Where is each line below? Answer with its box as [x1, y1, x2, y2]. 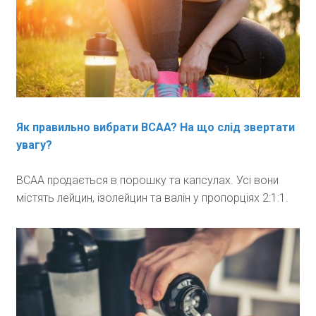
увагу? [16, 138, 52, 152]
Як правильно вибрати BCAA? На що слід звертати [16, 120, 295, 134]
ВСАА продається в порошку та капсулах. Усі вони [16, 173, 279, 187]
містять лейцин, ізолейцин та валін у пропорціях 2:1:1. [16, 190, 288, 205]
